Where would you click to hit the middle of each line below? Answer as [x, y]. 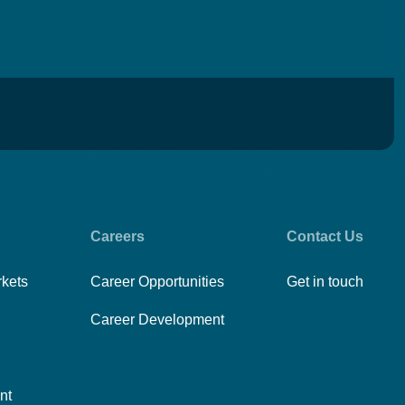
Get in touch [325, 282]
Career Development [157, 320]
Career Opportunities [157, 282]
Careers [117, 236]
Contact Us [325, 236]
